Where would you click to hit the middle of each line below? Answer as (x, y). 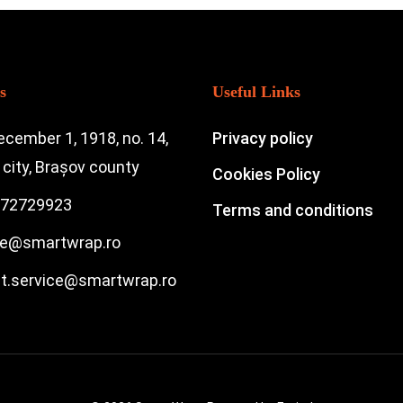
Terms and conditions (292, 210)
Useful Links (256, 92)
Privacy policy (262, 138)
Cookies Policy (266, 174)
